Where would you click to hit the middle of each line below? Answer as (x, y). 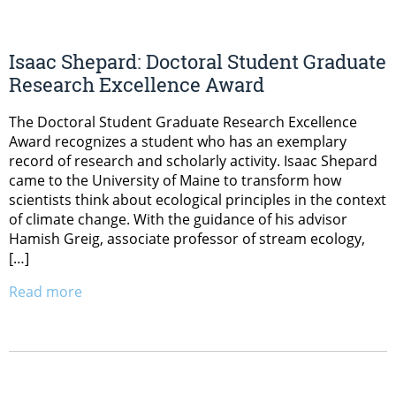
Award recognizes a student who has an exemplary (178, 142)
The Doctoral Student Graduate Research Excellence (183, 122)
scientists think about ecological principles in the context (198, 200)
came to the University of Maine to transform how (175, 181)
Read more (46, 292)
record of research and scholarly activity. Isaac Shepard (193, 161)
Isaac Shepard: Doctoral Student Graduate (198, 62)
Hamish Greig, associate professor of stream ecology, (187, 239)
